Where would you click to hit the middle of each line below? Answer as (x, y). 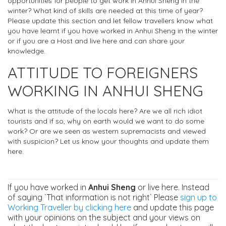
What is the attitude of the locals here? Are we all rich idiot (105, 111)
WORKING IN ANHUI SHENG (105, 91)
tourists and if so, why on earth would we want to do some (106, 121)
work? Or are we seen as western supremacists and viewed (107, 131)
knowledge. (26, 51)
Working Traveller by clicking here (69, 208)
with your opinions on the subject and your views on (104, 218)
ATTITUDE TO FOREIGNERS (103, 73)
